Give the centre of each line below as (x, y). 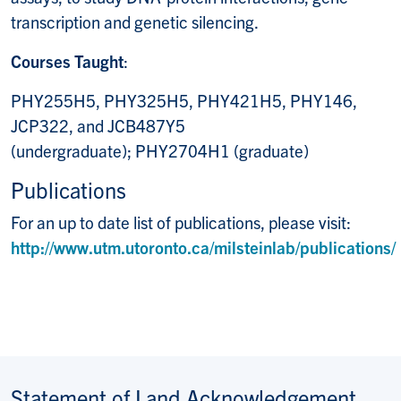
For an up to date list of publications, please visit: (181, 222)
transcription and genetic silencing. (135, 21)
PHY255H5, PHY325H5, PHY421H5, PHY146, (184, 100)
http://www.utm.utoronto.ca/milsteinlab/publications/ (203, 247)
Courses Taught (67, 60)
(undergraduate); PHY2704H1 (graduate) (160, 150)
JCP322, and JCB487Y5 (98, 125)
